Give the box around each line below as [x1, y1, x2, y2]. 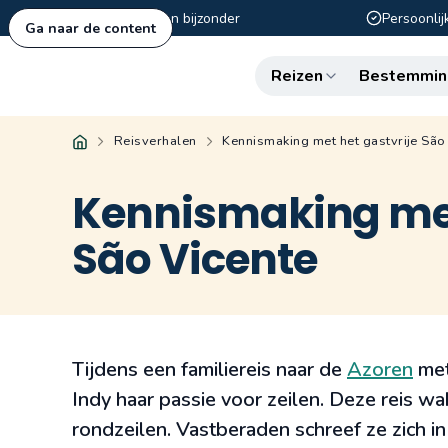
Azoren [347, 356, 413, 383]
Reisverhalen [113, 132, 197, 150]
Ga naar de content [25, 18, 156, 38]
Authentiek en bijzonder [89, 8, 240, 28]
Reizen [270, 65, 323, 87]
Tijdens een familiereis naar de [72, 356, 347, 383]
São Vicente [72, 230, 317, 289]
